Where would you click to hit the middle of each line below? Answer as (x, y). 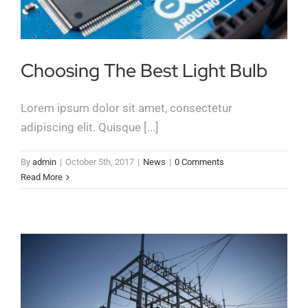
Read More (42, 177)
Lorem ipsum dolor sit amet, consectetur (126, 108)
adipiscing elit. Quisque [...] (90, 128)
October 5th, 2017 (100, 162)
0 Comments (199, 162)
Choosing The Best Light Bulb (144, 71)
